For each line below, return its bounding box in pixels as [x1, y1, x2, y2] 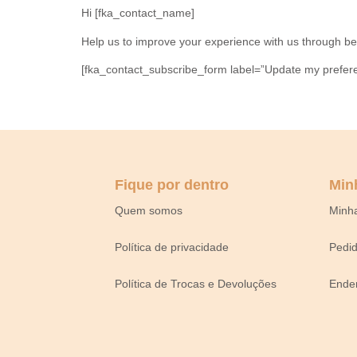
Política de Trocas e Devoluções [115, 277, 277, 290]
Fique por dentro [115, 176, 229, 193]
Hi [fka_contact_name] [81, 6, 194, 20]
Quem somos [115, 203, 183, 217]
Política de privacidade [115, 240, 229, 253]
